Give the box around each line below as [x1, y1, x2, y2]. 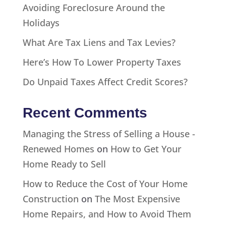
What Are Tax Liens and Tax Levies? [22, 36, 176, 48]
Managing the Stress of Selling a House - [22, 127, 195, 140]
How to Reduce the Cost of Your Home [22, 177, 188, 190]
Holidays [22, 16, 60, 29]
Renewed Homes [22, 142, 94, 155]
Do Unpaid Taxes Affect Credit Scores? [22, 75, 188, 88]
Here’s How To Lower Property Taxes [22, 55, 181, 68]
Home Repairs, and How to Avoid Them [22, 207, 191, 220]
